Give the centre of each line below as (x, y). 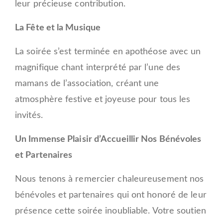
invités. (29, 116)
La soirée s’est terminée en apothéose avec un (108, 52)
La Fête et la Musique (58, 28)
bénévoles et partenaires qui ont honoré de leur (111, 195)
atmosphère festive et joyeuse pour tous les (103, 100)
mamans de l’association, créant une (87, 84)
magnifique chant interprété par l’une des (98, 68)
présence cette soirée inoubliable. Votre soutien (111, 211)
